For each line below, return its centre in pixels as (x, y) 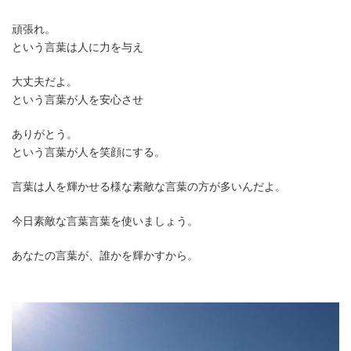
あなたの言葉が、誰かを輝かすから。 (105, 256)
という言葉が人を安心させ (78, 100)
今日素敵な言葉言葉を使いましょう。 (105, 221)
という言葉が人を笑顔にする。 (89, 152)
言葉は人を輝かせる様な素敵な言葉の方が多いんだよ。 (149, 187)
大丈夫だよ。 (45, 82)
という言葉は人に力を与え (78, 47)
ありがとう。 (45, 134)
